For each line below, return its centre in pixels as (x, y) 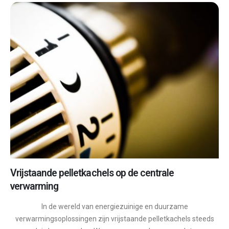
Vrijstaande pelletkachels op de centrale (92, 173)
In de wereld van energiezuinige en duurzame (114, 207)
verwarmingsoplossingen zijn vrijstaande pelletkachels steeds (114, 219)
